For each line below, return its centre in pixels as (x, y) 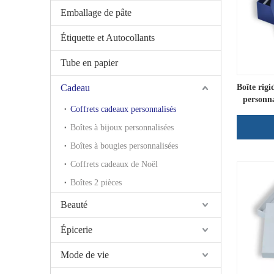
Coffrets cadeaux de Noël (114, 164)
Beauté (74, 205)
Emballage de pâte (96, 13)
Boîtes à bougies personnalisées (124, 146)
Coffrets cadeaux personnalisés (123, 109)
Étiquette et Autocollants (108, 38)
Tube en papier (89, 63)
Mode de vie (85, 255)
